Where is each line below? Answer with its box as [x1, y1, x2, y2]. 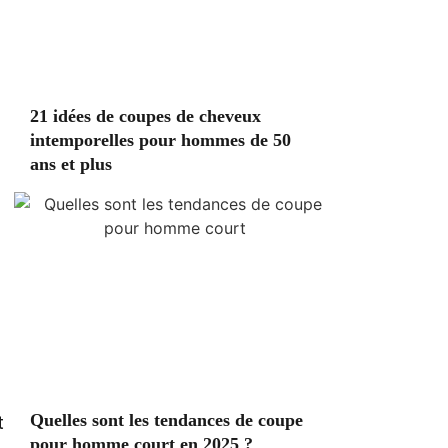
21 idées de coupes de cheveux [30, 106, 261, 126]
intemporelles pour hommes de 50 [30, 130, 291, 150]
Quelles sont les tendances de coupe [30, 410, 303, 430]
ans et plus [30, 154, 112, 174]
